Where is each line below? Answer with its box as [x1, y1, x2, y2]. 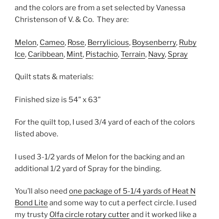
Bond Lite [15, 198, 48, 208]
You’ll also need [15, 187, 69, 196]
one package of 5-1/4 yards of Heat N [69, 187, 196, 196]
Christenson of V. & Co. [15, 15, 94, 24]
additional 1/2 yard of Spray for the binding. [15, 164, 161, 173]
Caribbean [28, 49, 64, 59]
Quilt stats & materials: [15, 72, 93, 82]
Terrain [121, 49, 145, 59]
